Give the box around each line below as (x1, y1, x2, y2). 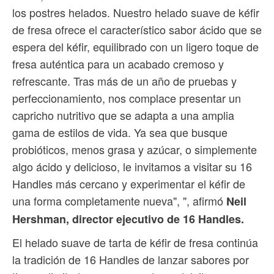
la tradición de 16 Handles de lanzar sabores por (12, 251, 249, 267)
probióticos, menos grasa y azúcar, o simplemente (12, 141, 257, 157)
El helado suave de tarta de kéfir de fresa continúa (12, 234, 258, 250)
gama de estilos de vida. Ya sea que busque (12, 124, 228, 140)
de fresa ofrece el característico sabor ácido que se (12, 21, 262, 37)
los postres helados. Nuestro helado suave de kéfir (12, 4, 259, 20)
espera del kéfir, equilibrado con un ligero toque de (12, 38, 259, 54)
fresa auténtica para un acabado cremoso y (12, 55, 224, 72)
